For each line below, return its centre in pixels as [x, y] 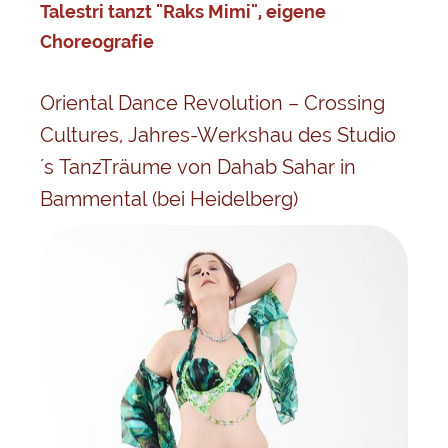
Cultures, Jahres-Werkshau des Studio [218, 135]
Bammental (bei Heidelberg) [169, 199]
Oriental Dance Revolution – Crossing [212, 103]
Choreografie [97, 41]
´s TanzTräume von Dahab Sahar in [198, 167]
